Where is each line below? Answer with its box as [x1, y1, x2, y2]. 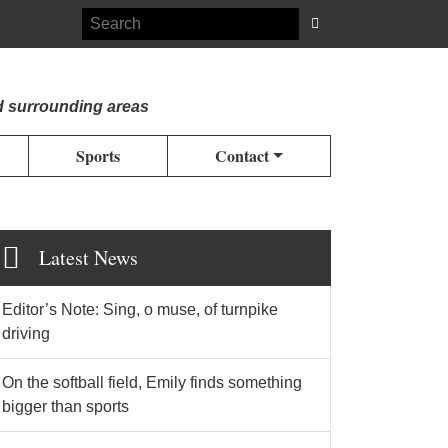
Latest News [39, 244, 138, 271]
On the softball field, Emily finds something [2, 374, 302, 391]
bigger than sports [2, 398, 129, 415]
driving [2, 325, 50, 342]
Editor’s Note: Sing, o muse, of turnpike [2, 301, 278, 318]
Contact [215, 144, 270, 167]
